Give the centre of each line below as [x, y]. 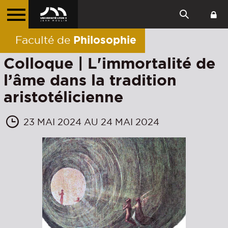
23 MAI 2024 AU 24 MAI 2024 [91, 122]
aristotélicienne [63, 97]
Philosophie [105, 39]
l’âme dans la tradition [90, 80]
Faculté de [44, 40]
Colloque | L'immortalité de [109, 63]
